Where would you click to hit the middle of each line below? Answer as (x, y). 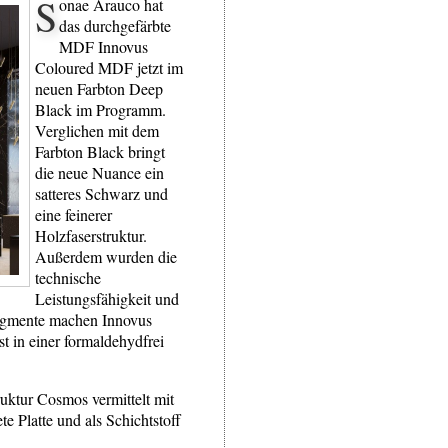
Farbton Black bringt (100, 152)
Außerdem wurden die (106, 257)
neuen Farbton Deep (99, 89)
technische (68, 278)
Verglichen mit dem (97, 131)
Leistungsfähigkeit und (107, 299)
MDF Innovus (103, 47)
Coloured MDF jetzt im (109, 68)
